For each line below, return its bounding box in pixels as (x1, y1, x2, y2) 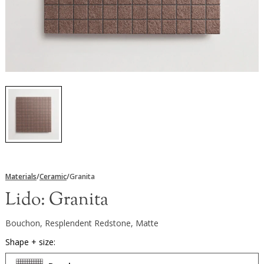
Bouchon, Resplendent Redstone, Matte (5, 217, 159, 229)
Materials (5, 171, 37, 181)
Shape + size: (5, 236, 55, 247)
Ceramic (39, 171, 67, 181)
